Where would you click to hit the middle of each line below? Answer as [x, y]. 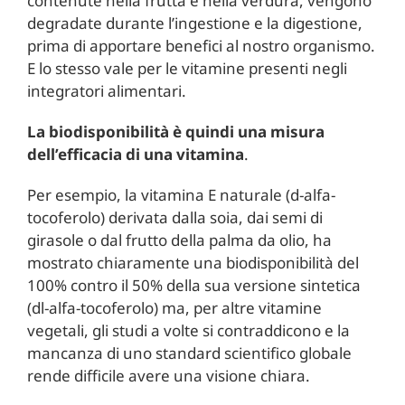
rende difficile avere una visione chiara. [168, 375]
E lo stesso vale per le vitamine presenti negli [187, 68]
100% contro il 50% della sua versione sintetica [193, 285]
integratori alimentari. [106, 90]
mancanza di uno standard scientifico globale [189, 353]
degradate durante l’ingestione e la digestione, [194, 23]
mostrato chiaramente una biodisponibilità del [193, 262]
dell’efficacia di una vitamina [135, 154]
